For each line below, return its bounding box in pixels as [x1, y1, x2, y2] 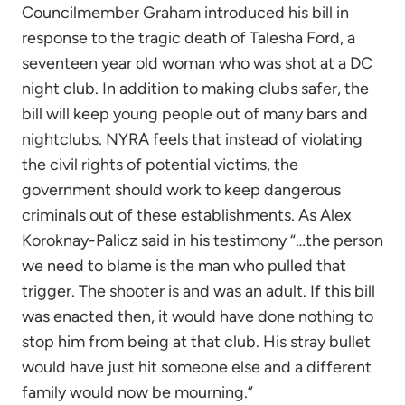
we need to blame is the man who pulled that [22, 256, 346, 276]
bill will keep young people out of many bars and [22, 104, 368, 124]
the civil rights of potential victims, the [22, 155, 298, 174]
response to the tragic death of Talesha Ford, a [22, 28, 355, 48]
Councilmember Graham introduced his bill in [22, 3, 349, 23]
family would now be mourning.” [22, 382, 253, 402]
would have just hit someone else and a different [22, 357, 372, 377]
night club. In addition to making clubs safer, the [22, 79, 369, 99]
